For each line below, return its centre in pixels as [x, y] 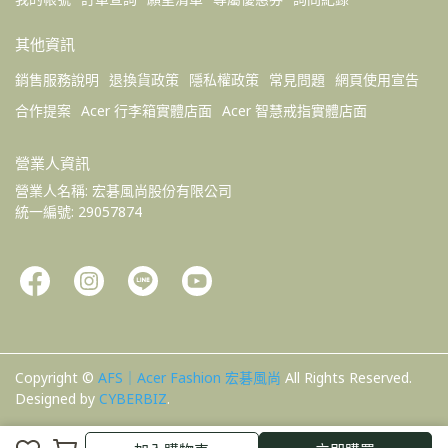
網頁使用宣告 [377, 80]
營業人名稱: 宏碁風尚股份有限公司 [125, 191]
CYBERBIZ [133, 399]
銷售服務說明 [57, 80]
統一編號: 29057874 [78, 212]
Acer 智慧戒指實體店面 [294, 111]
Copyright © [54, 378]
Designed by [57, 399]
